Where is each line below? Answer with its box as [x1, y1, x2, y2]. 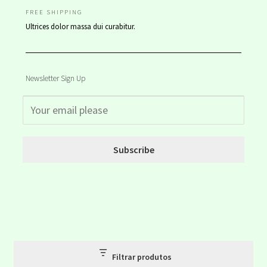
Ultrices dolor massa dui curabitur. [25, 21, 135, 32]
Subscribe [113, 143, 154, 156]
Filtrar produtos [111, 252, 172, 263]
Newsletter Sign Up [25, 73, 86, 83]
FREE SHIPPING [25, 7, 83, 16]
